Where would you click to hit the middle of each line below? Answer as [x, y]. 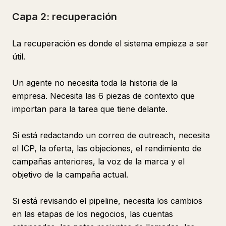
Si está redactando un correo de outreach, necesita [111, 135]
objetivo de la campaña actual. [70, 175]
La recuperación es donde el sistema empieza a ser [110, 43]
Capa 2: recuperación [65, 17]
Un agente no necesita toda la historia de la [95, 83]
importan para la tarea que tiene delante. [90, 109]
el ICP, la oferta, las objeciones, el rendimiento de [107, 148]
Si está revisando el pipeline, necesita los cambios [107, 201]
